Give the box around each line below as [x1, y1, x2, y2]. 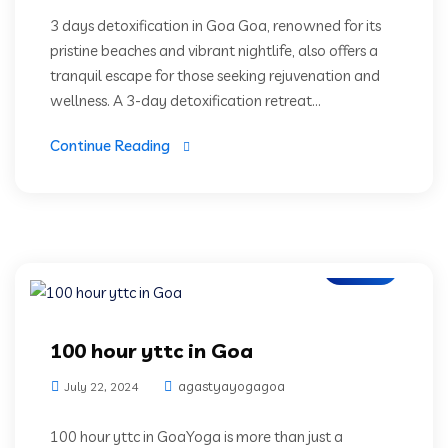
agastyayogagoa [175, 378, 285, 395]
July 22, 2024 [62, 379, 138, 395]
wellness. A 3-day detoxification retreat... [50, 91, 321, 111]
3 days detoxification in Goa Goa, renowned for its [50, 16, 381, 36]
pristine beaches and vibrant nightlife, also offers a [50, 41, 378, 61]
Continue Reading [50, 136, 170, 156]
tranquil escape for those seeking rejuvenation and [50, 66, 380, 86]
